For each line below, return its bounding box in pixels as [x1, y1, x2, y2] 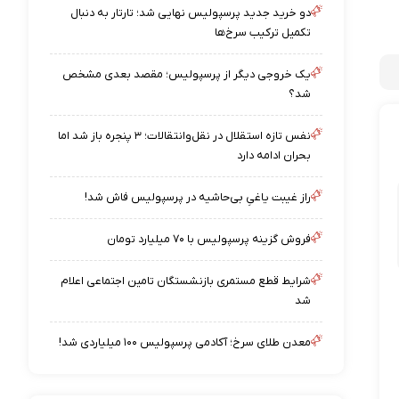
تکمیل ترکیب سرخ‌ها [215, 25, 312, 40]
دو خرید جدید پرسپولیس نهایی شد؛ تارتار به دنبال [70, 5, 312, 20]
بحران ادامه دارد [237, 148, 312, 163]
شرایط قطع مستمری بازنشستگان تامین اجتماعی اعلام [61, 273, 312, 289]
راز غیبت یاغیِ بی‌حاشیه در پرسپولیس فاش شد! [85, 190, 312, 205]
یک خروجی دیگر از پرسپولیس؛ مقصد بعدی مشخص [62, 67, 312, 82]
